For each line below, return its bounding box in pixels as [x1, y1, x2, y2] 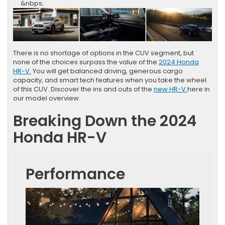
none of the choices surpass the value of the [13, 57, 159, 67]
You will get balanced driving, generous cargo [31, 66, 183, 76]
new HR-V [154, 84, 187, 94]
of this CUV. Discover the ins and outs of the [13, 84, 154, 94]
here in [187, 84, 210, 94]
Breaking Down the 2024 [13, 110, 196, 132]
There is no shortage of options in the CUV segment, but [13, 48, 194, 58]
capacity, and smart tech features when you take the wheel [13, 75, 206, 85]
